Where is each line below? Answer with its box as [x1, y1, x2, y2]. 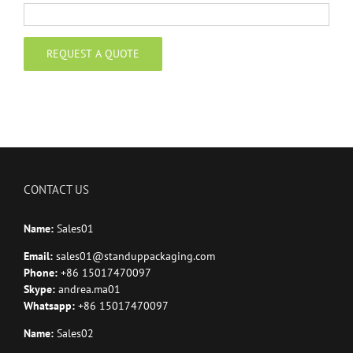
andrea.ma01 [58, 281, 121, 296]
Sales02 [54, 325, 94, 340]
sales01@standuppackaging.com [56, 248, 215, 263]
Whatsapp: [24, 298, 78, 313]
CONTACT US [24, 181, 89, 197]
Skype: [24, 281, 58, 296]
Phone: [24, 265, 61, 280]
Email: [24, 248, 56, 263]
